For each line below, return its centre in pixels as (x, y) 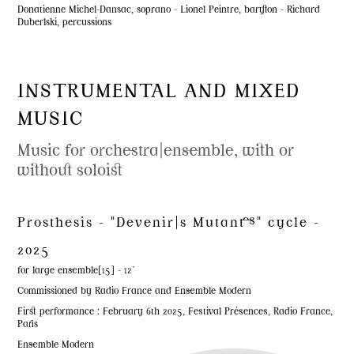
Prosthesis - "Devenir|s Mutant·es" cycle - (169, 224)
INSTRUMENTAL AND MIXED (159, 93)
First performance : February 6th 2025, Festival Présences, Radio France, (175, 313)
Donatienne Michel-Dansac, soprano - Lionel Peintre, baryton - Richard (169, 11)
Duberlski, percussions (65, 24)
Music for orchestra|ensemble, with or (156, 152)
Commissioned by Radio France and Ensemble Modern (135, 292)
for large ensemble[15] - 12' (76, 272)
